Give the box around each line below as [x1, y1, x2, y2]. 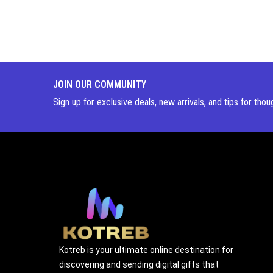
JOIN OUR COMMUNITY [53, 78, 146, 90]
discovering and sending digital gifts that [59, 259, 219, 269]
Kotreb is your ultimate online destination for [59, 244, 233, 255]
